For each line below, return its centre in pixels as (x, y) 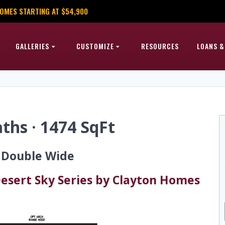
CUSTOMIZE (95, 46)
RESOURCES (160, 46)
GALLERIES (33, 46)
